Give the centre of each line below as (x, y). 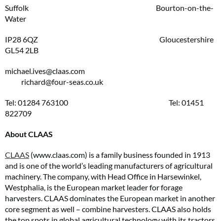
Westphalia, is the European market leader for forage (94, 187)
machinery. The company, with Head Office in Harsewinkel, (103, 177)
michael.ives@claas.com (45, 71)
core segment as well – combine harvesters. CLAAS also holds (108, 209)
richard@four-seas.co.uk (62, 82)
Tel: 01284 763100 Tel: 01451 (104, 103)
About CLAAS (29, 134)
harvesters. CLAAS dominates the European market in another (110, 198)
